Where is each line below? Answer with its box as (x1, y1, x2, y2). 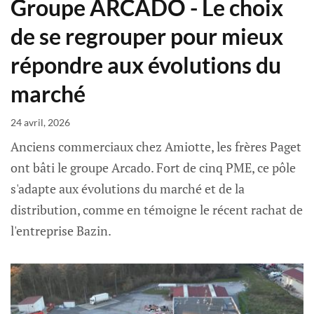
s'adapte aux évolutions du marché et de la (11, 180, 245, 198)
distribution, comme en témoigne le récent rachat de (11, 201, 303, 219)
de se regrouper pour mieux (11, 22, 283, 50)
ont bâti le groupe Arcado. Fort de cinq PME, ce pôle (11, 159, 296, 177)
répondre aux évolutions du (11, 51, 281, 79)
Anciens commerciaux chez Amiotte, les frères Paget (11, 138, 301, 156)
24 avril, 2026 (11, 116, 70, 129)
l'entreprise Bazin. (11, 222, 111, 240)
